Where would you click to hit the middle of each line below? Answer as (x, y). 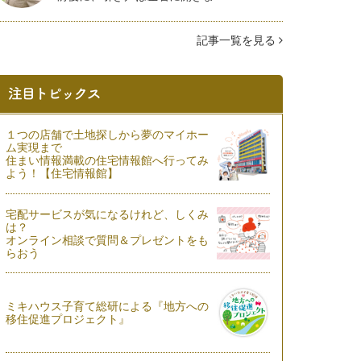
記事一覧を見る (237, 40)
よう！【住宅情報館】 (63, 173)
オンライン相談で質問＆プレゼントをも (107, 239)
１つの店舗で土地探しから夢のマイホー (107, 135)
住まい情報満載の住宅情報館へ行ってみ (107, 160)
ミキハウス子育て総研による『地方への (107, 306)
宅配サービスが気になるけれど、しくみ (107, 214)
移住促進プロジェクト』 (67, 319)
